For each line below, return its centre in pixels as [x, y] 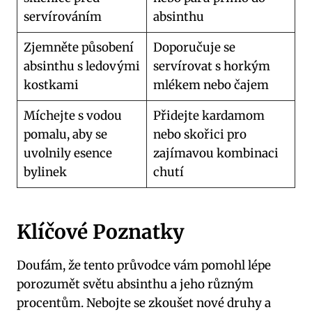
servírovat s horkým [211, 67]
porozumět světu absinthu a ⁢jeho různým [135, 284]
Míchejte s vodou [72, 116]
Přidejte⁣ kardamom [209, 116]
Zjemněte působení [78, 48]
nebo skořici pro [200, 135]
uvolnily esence [68, 154]
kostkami [51, 85]
